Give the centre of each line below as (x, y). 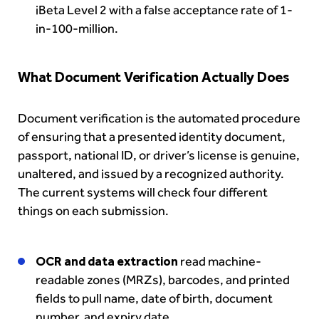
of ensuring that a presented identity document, (152, 136)
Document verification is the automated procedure (159, 118)
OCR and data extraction (107, 261)
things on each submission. (93, 210)
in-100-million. (77, 28)
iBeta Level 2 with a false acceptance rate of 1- (164, 10)
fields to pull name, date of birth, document (154, 298)
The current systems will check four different (143, 192)
